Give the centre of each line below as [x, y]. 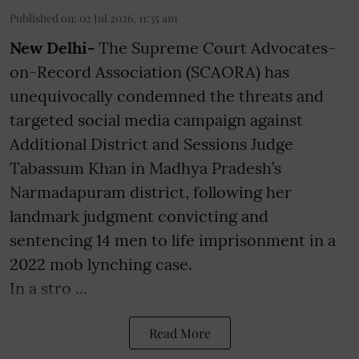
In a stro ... [48, 288]
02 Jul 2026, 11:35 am [128, 18]
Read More [179, 333]
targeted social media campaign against [156, 120]
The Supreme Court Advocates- [217, 48]
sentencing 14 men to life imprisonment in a [173, 240]
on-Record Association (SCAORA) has [149, 72]
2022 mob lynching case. [101, 264]
